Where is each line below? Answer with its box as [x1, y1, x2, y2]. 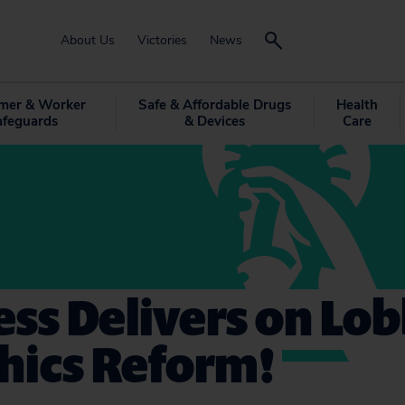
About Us [61, 32, 115, 49]
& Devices [184, 112, 245, 130]
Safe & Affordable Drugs [137, 96, 291, 114]
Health [335, 96, 378, 114]
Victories [137, 32, 187, 49]
